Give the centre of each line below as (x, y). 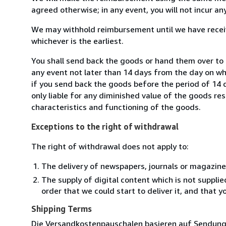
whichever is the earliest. (77, 41)
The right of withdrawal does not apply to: (110, 146)
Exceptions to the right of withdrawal (105, 126)
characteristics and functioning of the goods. (116, 107)
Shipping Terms (62, 209)
